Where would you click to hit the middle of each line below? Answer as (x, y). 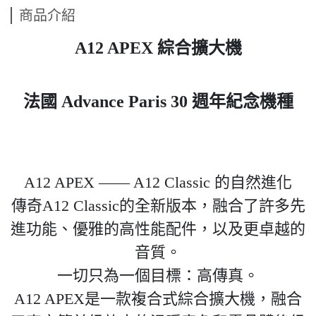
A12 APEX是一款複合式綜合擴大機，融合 (158, 299)
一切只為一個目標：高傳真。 (158, 275)
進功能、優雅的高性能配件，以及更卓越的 (158, 229)
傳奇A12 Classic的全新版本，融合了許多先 (158, 206)
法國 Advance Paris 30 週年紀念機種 (158, 102)
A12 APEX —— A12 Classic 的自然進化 (158, 182)
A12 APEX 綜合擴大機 (158, 48)
